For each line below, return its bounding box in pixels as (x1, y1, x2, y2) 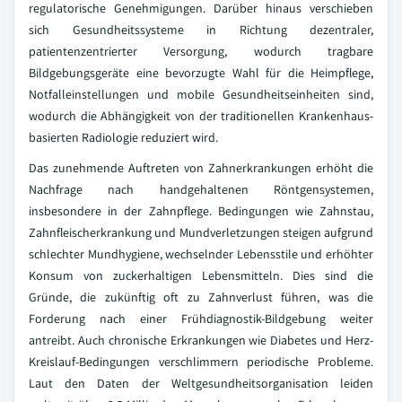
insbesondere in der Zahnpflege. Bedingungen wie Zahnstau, (29, 203, 373, 219)
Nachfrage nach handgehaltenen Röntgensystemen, (29, 181, 373, 197)
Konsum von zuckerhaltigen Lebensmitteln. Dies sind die (29, 267, 373, 284)
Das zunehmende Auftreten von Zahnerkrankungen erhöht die (29, 160, 373, 176)
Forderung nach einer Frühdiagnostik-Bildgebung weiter (29, 310, 373, 327)
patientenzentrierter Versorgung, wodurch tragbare (29, 43, 373, 59)
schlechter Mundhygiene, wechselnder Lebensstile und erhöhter (29, 246, 373, 262)
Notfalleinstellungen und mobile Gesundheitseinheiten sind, (29, 86, 373, 102)
